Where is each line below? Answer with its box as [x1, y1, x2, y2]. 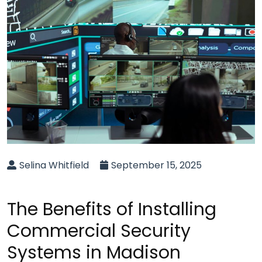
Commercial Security [7, 219, 191, 243]
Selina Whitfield [19, 158, 89, 172]
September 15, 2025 [111, 158, 202, 172]
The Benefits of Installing [7, 197, 216, 222]
